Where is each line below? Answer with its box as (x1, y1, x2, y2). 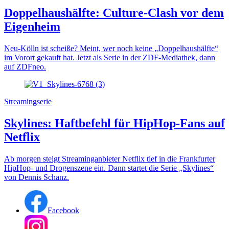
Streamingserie (4, 97, 52, 106)
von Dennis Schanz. (4, 172, 69, 181)
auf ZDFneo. (4, 62, 46, 72)
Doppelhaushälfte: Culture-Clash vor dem (4, 6, 224, 20)
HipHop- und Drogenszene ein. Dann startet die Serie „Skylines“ (4, 163, 214, 172)
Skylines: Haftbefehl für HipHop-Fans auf (4, 117, 225, 130)
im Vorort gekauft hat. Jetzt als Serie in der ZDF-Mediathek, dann (4, 53, 215, 62)
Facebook (48, 205, 79, 215)
